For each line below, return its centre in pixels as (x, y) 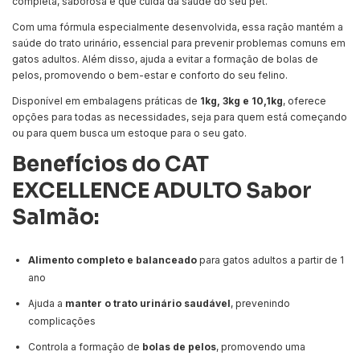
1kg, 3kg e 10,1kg (241, 100)
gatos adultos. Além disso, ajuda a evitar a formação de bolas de (165, 59)
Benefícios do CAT (110, 164)
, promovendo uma (261, 346)
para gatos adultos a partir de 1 (270, 260)
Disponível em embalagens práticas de (106, 100)
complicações (62, 321)
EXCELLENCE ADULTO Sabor (162, 190)
